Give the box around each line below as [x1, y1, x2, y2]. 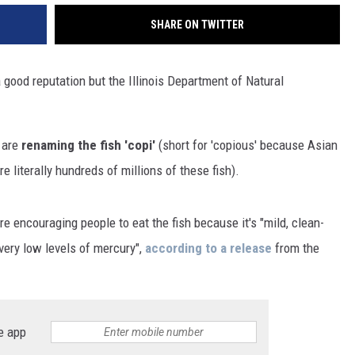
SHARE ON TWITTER [151, 18, 244, 32]
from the [272, 240, 319, 257]
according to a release [145, 240, 272, 257]
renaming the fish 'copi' [21, 137, 155, 154]
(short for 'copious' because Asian [155, 137, 338, 154]
